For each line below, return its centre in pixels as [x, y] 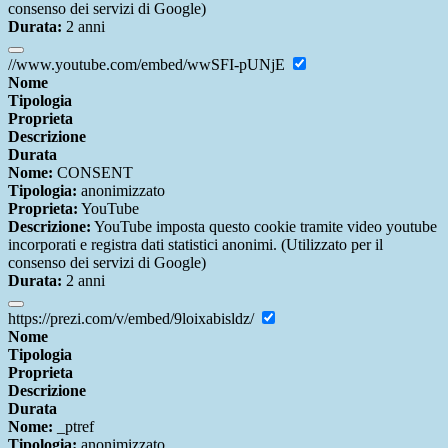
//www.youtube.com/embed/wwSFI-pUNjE [148, 65]
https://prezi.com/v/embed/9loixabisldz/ [133, 319]
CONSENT [93, 173]
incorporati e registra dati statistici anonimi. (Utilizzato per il [195, 245]
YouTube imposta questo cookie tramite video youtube [264, 227]
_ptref [73, 427]
